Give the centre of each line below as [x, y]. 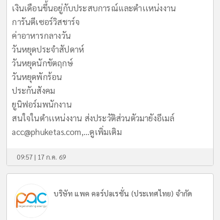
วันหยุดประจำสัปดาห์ [48, 49]
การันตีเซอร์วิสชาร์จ [46, 21]
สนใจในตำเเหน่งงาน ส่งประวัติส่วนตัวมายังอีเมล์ [93, 118]
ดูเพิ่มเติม [106, 131]
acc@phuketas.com [47, 131]
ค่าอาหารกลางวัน [41, 35]
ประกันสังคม [34, 90]
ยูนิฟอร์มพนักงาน [42, 104]
